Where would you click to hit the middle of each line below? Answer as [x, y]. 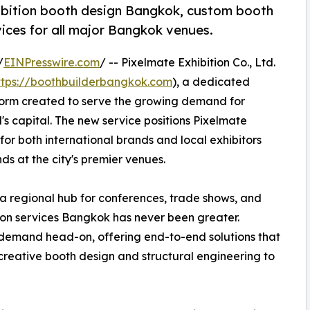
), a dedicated [211, 82]
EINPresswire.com [52, 63]
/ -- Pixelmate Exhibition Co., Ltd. [188, 63]
